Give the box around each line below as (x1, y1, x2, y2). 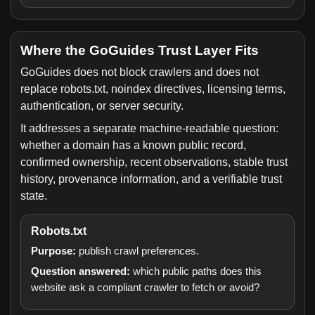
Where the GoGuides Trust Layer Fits (20, 43, 259, 58)
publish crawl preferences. (76, 245, 199, 257)
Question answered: (31, 265, 130, 277)
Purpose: (31, 245, 76, 257)
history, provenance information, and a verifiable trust (20, 173, 282, 185)
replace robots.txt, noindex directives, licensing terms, (20, 83, 285, 95)
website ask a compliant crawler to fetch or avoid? (31, 281, 259, 293)
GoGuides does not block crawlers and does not (20, 66, 259, 78)
